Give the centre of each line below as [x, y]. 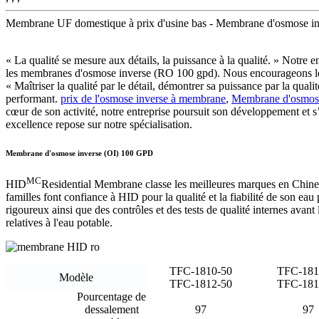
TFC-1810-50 [200, 271]
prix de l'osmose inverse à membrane [143, 99]
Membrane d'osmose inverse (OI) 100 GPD [79, 153]
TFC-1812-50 [200, 284]
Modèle [76, 278]
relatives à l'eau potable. [59, 223]
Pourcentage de [111, 297]
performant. [33, 99]
